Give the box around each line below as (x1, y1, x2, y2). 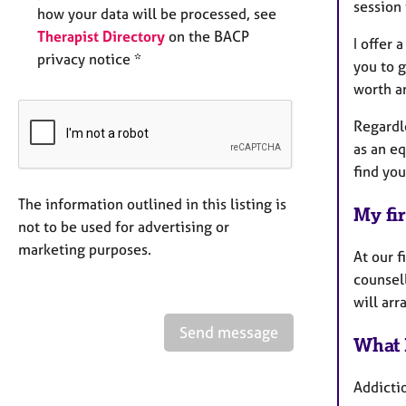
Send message (179, 323, 278, 343)
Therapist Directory (37, 27, 165, 46)
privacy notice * (37, 50, 141, 69)
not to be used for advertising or (18, 217, 229, 237)
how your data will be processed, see (37, 5, 276, 24)
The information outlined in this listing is (18, 195, 286, 214)
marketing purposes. (18, 240, 151, 259)
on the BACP (165, 27, 249, 46)
